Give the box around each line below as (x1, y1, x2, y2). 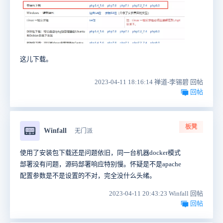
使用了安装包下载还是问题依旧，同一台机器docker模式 (20, 149, 181, 157)
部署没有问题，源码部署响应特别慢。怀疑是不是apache (20, 160, 181, 168)
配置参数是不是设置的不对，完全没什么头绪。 (20, 172, 156, 180)
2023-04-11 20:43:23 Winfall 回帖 (109, 190, 203, 198)
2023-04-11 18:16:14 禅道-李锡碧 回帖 (95, 78, 203, 86)
